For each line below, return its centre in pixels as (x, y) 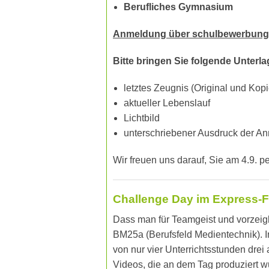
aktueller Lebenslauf (167, 103)
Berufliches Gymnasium (178, 7)
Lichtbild (141, 118)
